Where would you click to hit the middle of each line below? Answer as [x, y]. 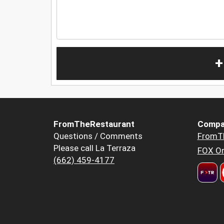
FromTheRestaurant [94, 124]
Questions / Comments [98, 136]
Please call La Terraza [94, 148]
